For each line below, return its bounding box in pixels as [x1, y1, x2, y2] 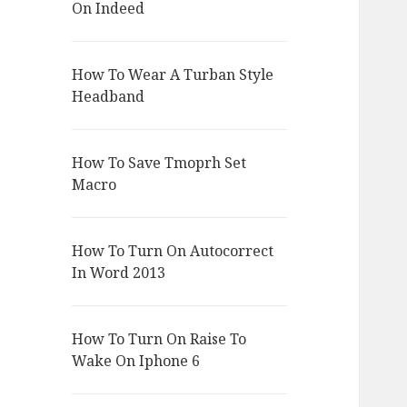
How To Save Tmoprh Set [72, 153, 247, 174]
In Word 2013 [72, 263, 166, 283]
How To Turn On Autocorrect [72, 241, 274, 262]
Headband [72, 86, 145, 107]
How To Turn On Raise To [72, 329, 247, 350]
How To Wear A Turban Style [72, 65, 274, 85]
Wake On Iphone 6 [72, 351, 201, 372]
